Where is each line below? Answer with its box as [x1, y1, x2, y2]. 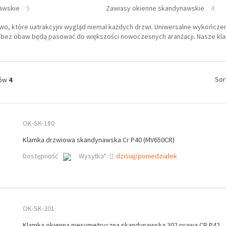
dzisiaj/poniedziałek [116, 151, 177, 161]
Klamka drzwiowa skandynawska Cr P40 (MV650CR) [22, 135, 175, 145]
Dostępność [22, 151, 58, 161]
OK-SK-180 [22, 119, 54, 128]
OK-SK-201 [22, 204, 54, 213]
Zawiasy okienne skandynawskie [105, 4, 204, 13]
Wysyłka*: [78, 151, 109, 161]
